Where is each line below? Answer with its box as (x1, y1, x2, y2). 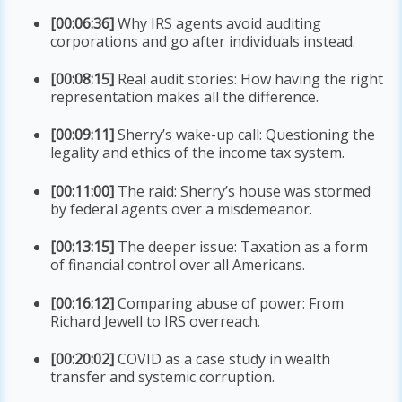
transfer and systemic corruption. (50, 367, 275, 388)
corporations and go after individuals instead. (50, 31, 356, 51)
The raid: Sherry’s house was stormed (114, 180, 371, 201)
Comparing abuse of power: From (114, 293, 345, 313)
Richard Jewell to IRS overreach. (50, 310, 261, 331)
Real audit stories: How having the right (114, 69, 384, 90)
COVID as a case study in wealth (114, 349, 331, 370)
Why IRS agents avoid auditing (114, 13, 322, 33)
